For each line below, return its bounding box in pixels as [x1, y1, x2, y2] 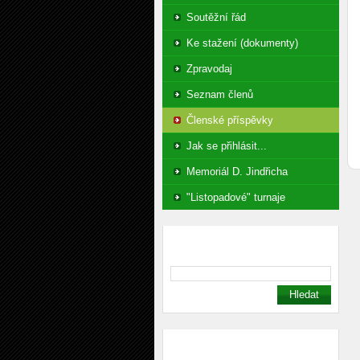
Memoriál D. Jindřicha [186, 166, 288, 178]
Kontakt [170, 337, 215, 350]
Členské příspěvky [186, 114, 273, 126]
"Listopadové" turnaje [186, 191, 285, 203]
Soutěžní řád [186, 11, 246, 23]
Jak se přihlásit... [186, 140, 267, 152]
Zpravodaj [186, 63, 232, 75]
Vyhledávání [170, 233, 238, 246]
